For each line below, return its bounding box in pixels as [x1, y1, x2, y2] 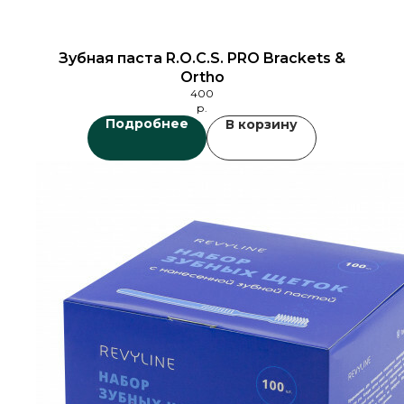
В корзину [225, 116, 298, 133]
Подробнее [106, 115, 188, 132]
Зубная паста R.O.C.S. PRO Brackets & [59, 50, 345, 67]
